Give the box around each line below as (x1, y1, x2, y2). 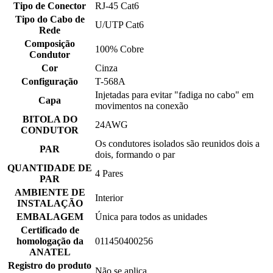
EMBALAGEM (16, 211, 83, 222)
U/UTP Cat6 (95, 19, 144, 30)
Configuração (21, 76, 78, 87)
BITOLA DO (22, 114, 77, 125)
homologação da (16, 236, 83, 247)
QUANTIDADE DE (7, 163, 92, 174)
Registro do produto (8, 260, 91, 271)
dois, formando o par (95, 149, 175, 160)
